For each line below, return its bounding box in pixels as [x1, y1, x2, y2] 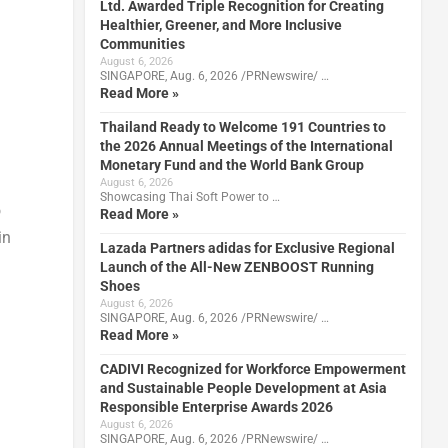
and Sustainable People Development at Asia [99, 379, 387, 396]
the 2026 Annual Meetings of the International [99, 137, 393, 154]
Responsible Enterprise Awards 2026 [99, 398, 333, 415]
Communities [99, 35, 185, 52]
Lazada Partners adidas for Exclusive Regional [99, 239, 395, 256]
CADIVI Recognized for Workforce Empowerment [99, 360, 406, 377]
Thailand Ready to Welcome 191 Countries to [99, 118, 386, 135]
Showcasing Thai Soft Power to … [99, 189, 280, 204]
